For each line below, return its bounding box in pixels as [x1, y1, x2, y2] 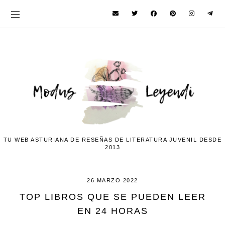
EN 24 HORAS [77, 206, 148, 216]
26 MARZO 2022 [87, 177, 138, 184]
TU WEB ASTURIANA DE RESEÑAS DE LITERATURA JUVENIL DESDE [3, 137, 222, 143]
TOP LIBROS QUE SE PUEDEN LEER [19, 192, 206, 202]
